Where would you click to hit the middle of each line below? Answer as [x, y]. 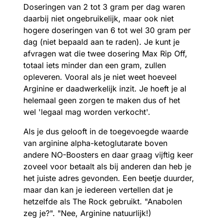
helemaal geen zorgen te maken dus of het [102, 100]
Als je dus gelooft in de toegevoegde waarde [106, 131]
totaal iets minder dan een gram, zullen [95, 65]
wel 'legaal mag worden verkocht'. [87, 112]
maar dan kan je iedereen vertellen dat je [98, 190]
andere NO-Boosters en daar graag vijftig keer [108, 154]
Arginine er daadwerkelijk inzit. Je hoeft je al [105, 88]
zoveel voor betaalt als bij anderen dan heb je [107, 166]
